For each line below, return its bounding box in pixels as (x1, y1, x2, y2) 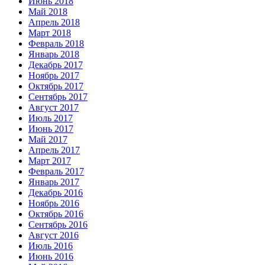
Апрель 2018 (28, 17, 80, 27)
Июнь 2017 (28, 123, 73, 134)
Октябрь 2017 (28, 80, 83, 91)
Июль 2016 (28, 240, 73, 251)
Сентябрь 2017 (28, 91, 88, 102)
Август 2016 (28, 230, 79, 240)
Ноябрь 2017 (28, 70, 79, 80)
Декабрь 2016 (28, 187, 83, 198)
